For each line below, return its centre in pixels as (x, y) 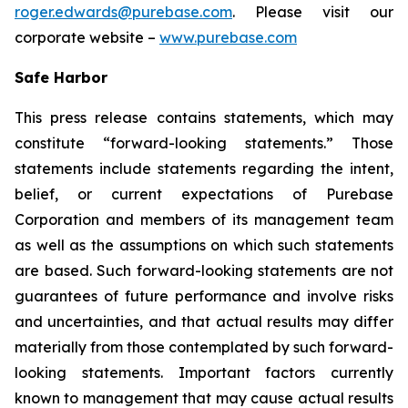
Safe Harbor (61, 77)
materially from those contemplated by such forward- (204, 347)
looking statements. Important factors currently (204, 372)
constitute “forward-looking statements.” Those (204, 143)
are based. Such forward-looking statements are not (204, 270)
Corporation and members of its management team (204, 219)
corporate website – (87, 37)
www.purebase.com (228, 37)
